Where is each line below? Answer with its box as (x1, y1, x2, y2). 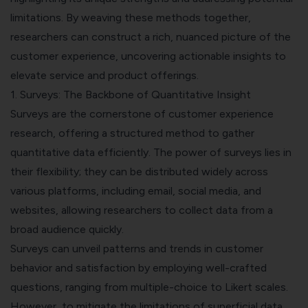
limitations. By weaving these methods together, (10, 11, 251, 25)
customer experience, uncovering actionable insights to (10, 49, 286, 63)
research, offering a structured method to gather (10, 126, 254, 140)
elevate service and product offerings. (10, 69, 199, 82)
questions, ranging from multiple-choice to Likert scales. (10, 280, 288, 294)
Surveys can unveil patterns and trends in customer (10, 242, 263, 256)
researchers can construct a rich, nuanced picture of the (10, 30, 291, 44)
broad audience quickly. (10, 223, 124, 236)
